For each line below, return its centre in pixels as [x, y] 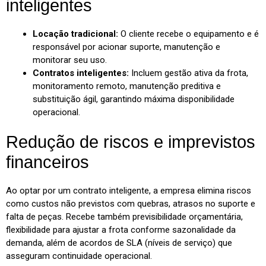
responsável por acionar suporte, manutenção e [126, 47]
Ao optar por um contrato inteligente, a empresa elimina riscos [129, 191]
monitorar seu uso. [70, 60]
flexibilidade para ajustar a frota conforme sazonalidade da [121, 230]
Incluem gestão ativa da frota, [189, 73]
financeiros [47, 162]
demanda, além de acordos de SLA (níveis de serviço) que [119, 243]
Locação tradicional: [75, 34]
